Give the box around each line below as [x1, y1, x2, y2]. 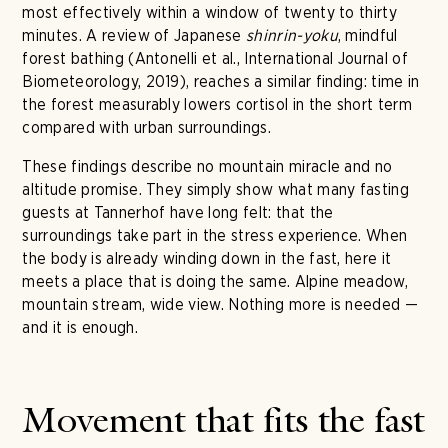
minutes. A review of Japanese [22, 26, 246, 45]
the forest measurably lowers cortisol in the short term [22, 95, 412, 114]
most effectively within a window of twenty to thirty [22, 3, 398, 22]
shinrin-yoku [246, 26, 338, 45]
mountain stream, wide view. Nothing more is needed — [22, 295, 419, 314]
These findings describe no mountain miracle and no [22, 157, 393, 176]
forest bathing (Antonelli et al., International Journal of [22, 49, 408, 68]
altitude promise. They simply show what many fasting [22, 180, 410, 199]
